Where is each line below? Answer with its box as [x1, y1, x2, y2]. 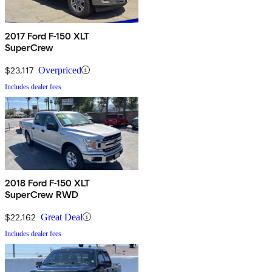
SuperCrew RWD [5, 188, 79, 200]
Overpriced [38, 64, 81, 75]
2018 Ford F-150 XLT [5, 177, 91, 189]
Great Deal [41, 211, 83, 222]
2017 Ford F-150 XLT [5, 30, 90, 42]
